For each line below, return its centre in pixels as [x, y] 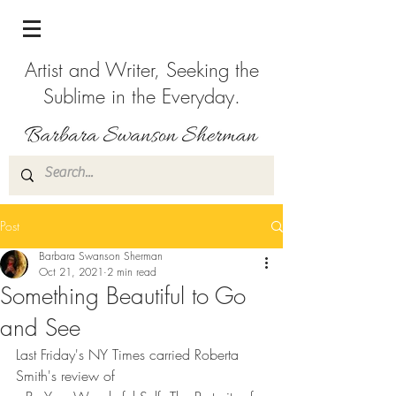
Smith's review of [68, 376]
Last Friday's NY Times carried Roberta [129, 354]
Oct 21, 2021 [71, 272]
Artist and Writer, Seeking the [141, 70]
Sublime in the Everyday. [141, 96]
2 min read [132, 272]
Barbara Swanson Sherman [101, 256]
